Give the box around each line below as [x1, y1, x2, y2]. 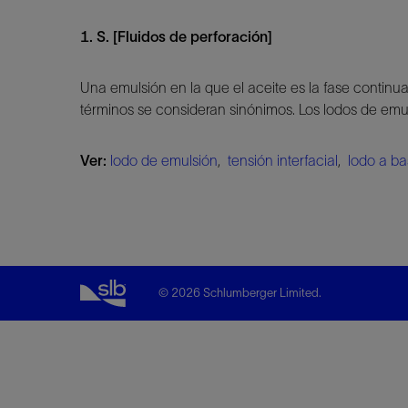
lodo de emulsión [110, 151, 218, 168]
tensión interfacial [228, 151, 338, 168]
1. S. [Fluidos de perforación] [80, 27, 272, 45]
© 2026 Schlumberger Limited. [158, 285, 321, 300]
